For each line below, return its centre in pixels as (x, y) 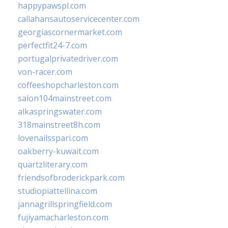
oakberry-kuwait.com (58, 151)
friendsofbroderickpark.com (71, 178)
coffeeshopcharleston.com (68, 85)
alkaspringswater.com (60, 112)
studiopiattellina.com (58, 191)
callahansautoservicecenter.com (79, 19)
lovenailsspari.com (53, 138)
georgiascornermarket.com (70, 32)
